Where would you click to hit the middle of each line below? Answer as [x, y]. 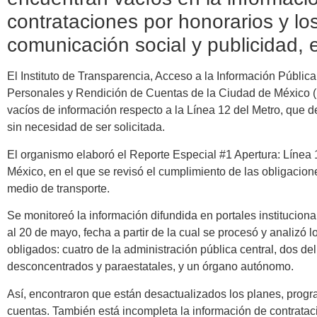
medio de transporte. [58, 188]
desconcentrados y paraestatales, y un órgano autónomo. [150, 267]
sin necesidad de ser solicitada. [86, 127]
